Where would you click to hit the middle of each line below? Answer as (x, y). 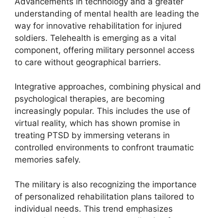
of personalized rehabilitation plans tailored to (104, 196)
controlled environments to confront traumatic (104, 147)
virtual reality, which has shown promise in (97, 123)
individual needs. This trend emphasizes (94, 209)
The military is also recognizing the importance (106, 184)
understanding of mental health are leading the (107, 13)
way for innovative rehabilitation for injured (98, 26)
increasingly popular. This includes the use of (102, 111)
